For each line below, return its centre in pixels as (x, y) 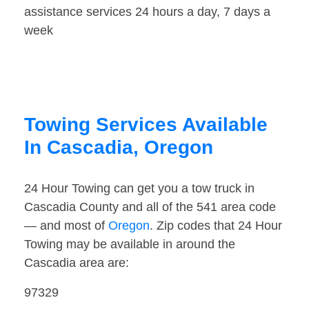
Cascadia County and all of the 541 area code (150, 207)
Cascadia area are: (77, 263)
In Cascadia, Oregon (119, 148)
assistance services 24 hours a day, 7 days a (147, 12)
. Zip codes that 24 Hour (216, 226)
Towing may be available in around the (130, 245)
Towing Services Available (146, 125)
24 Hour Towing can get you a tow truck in (139, 189)
